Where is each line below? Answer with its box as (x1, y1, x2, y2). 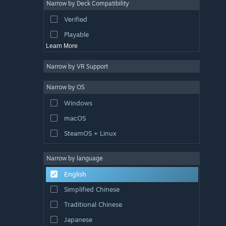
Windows (64, 98, 92, 107)
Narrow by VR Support (46, 62, 108, 70)
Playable (64, 30, 89, 38)
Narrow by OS (46, 83, 85, 91)
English (64, 169, 86, 178)
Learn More (46, 42, 78, 49)
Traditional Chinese (64, 200, 122, 208)
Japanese (64, 215, 92, 223)
